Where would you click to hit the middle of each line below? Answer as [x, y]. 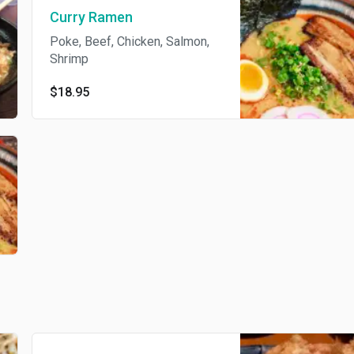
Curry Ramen [91, 17]
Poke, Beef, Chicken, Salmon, [129, 42]
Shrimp [69, 59]
